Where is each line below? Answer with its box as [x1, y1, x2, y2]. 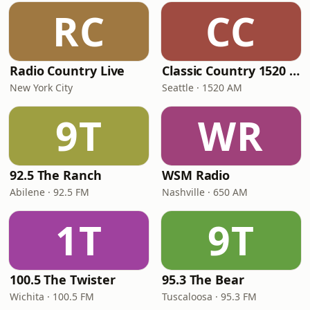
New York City [10, 81, 73, 94]
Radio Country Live [10, 62, 125, 79]
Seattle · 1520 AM [162, 81, 242, 94]
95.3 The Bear [162, 271, 244, 288]
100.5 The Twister [10, 271, 116, 288]
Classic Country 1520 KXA [289, 62, 300, 79]
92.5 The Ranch [10, 167, 102, 183]
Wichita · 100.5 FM [10, 290, 94, 303]
